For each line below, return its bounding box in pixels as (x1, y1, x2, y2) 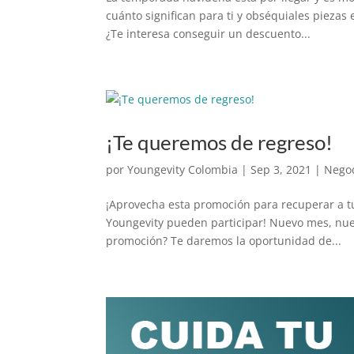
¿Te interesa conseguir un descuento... (106, 25, 311, 41)
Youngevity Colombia (127, 161, 239, 177)
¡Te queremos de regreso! (106, 129, 333, 155)
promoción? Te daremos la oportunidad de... (106, 232, 342, 248)
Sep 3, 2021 (250, 161, 312, 177)
